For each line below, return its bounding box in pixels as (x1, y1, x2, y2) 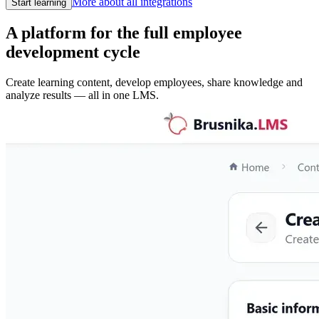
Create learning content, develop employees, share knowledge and (6, 76, 303, 89)
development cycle (6, 43, 140, 62)
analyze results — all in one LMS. (6, 89, 159, 102)
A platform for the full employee (6, 23, 242, 43)
